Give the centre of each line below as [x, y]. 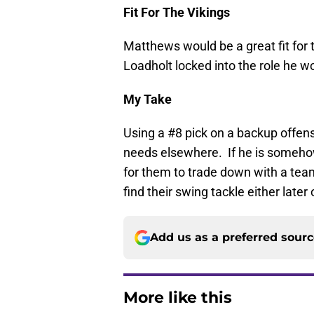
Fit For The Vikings [177, 13]
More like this [178, 298]
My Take [148, 100]
